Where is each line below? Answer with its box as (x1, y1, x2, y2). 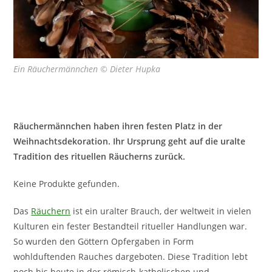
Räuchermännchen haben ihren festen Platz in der (13, 120, 223, 132)
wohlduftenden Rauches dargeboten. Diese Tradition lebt (13, 250, 248, 262)
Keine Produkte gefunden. (13, 177, 120, 189)
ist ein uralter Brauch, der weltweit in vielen (70, 205, 252, 217)
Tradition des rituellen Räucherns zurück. (13, 150, 186, 162)
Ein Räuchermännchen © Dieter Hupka (13, 63, 161, 75)
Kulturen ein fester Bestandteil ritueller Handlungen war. (13, 220, 248, 232)
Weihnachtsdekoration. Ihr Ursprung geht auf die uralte (13, 135, 246, 147)
